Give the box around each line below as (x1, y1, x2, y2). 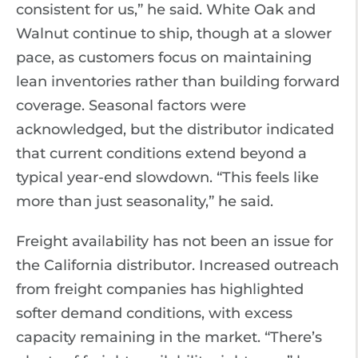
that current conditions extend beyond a (16, 145, 307, 162)
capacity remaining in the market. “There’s (16, 328, 322, 346)
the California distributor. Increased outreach (16, 257, 339, 274)
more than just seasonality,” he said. (16, 193, 273, 210)
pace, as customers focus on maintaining (16, 49, 312, 66)
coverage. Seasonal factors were (16, 97, 246, 114)
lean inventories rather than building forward (16, 73, 340, 90)
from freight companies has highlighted (16, 280, 304, 298)
